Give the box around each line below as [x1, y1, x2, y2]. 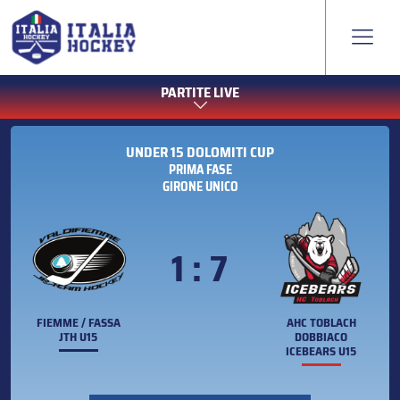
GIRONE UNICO [162, 177, 238, 197]
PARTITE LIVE [161, 81, 239, 104]
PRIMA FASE [168, 160, 232, 180]
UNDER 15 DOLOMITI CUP [126, 141, 274, 164]
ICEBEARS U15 [286, 342, 357, 362]
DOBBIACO [295, 328, 348, 347]
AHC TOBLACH [286, 313, 356, 333]
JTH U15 [59, 328, 98, 347]
